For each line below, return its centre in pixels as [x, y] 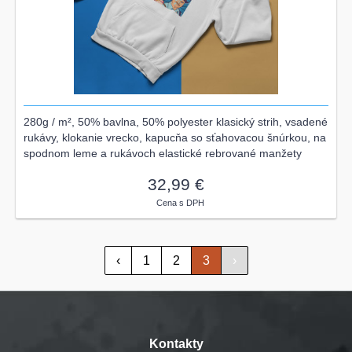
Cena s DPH [180, 202]
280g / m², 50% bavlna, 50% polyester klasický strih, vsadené [176, 121]
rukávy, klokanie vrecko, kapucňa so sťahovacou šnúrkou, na [175, 137]
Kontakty [176, 343]
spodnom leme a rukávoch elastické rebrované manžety [163, 153]
